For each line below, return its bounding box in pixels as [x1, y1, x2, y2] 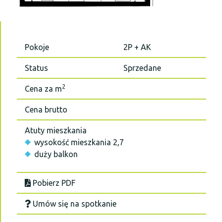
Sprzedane [123, 63, 161, 72]
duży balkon [34, 150, 78, 159]
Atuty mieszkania [25, 126, 87, 135]
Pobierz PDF [31, 178, 75, 187]
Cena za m [25, 84, 62, 93]
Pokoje [25, 43, 49, 52]
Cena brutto [25, 105, 67, 114]
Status [25, 63, 48, 72]
